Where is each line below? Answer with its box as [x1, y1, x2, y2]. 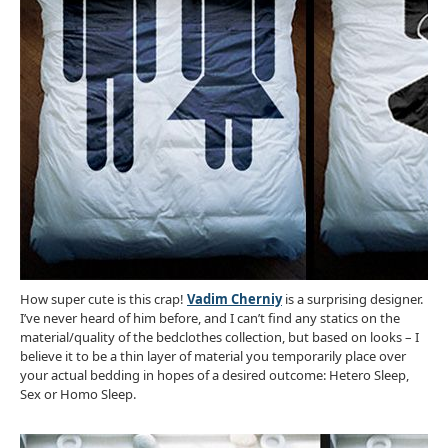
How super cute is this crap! [20, 290, 187, 309]
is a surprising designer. [282, 290, 423, 309]
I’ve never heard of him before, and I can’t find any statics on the [20, 309, 400, 328]
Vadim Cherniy [187, 290, 282, 309]
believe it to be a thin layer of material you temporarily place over [20, 347, 406, 366]
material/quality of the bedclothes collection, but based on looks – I [20, 328, 419, 347]
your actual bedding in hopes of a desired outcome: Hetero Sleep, [20, 366, 409, 385]
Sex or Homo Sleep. [20, 385, 136, 404]
